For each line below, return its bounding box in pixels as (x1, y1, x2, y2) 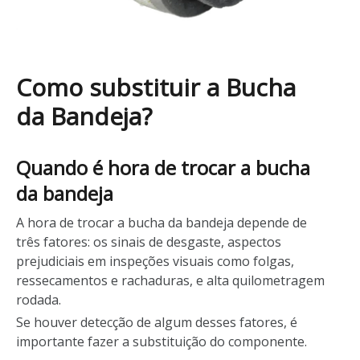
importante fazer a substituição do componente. (16, 332, 307, 350)
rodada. (16, 290, 61, 309)
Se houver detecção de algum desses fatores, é (16, 313, 297, 331)
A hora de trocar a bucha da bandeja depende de (16, 213, 307, 231)
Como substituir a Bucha (16, 70, 296, 104)
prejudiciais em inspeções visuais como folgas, (16, 252, 294, 270)
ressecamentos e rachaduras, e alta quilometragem (16, 271, 325, 289)
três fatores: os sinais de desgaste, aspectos (16, 232, 281, 251)
